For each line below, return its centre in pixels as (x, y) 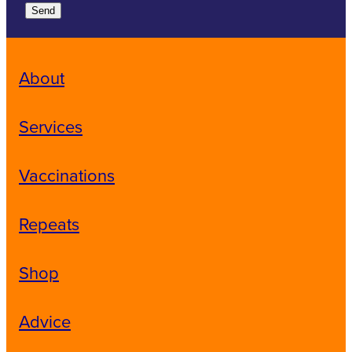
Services (51, 126)
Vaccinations (67, 175)
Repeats (49, 224)
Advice (45, 321)
